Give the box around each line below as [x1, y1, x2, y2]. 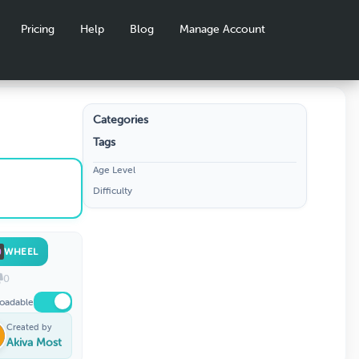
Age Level [93, 163, 135, 175]
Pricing [21, 23, 54, 35]
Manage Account [179, 23, 265, 35]
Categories [93, 113, 148, 126]
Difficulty [93, 184, 132, 196]
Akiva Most [6, 337, 62, 349]
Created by [6, 322, 52, 333]
